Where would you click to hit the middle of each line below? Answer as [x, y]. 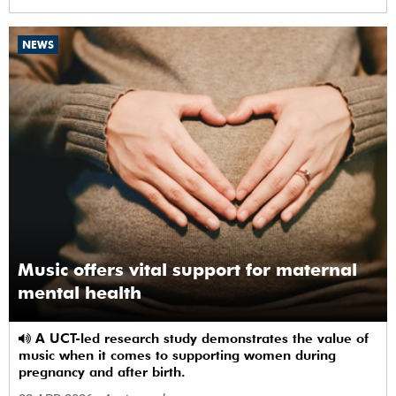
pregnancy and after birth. [102, 372]
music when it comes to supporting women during [177, 355]
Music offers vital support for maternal [187, 269]
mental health [80, 292]
